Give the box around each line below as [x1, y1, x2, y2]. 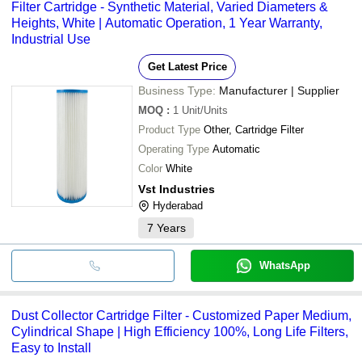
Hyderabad [153, 199, 203, 212]
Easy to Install [11, 340, 91, 355]
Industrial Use [11, 32, 90, 46]
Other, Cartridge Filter [204, 123, 304, 136]
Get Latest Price [147, 60, 227, 73]
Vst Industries [138, 182, 215, 196]
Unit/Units [182, 103, 228, 116]
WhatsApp [259, 259, 310, 271]
